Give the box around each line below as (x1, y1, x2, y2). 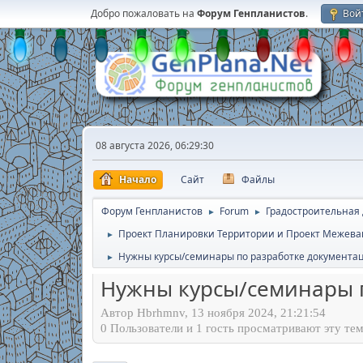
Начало (118, 173, 156, 186)
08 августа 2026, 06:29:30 (95, 139, 214, 152)
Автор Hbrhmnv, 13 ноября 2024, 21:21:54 (100, 305, 326, 319)
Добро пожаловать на (90, 6, 197, 20)
